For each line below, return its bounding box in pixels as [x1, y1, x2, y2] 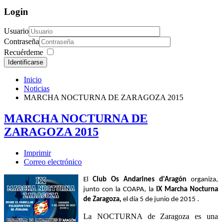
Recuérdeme [4, 48, 43, 57]
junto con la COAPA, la [83, 186, 154, 194]
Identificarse [8, 58, 43, 66]
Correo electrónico [24, 158, 82, 166]
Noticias [24, 84, 50, 93]
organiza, [186, 176, 218, 184]
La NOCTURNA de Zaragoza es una [83, 212, 218, 221]
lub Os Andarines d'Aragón [97, 176, 186, 184]
